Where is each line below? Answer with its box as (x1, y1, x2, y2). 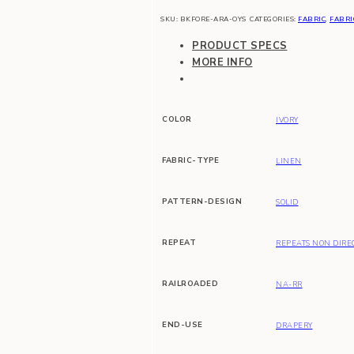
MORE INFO (192, 55, 253, 70)
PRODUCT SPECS (192, 39, 288, 54)
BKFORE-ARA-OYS (179, 14, 247, 24)
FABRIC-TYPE (162, 155, 220, 166)
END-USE (162, 319, 203, 330)
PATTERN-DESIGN (162, 196, 242, 207)
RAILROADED (162, 278, 218, 289)
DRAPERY (276, 319, 313, 330)
